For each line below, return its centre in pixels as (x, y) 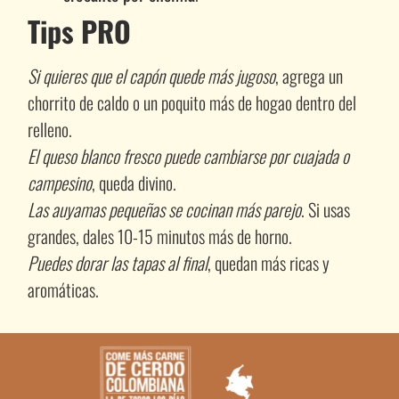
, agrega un (309, 75)
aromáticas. (63, 289)
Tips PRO (79, 30)
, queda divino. (134, 182)
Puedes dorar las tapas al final (117, 262)
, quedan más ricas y (268, 262)
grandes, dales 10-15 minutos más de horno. (159, 236)
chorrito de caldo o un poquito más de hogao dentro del (191, 102)
